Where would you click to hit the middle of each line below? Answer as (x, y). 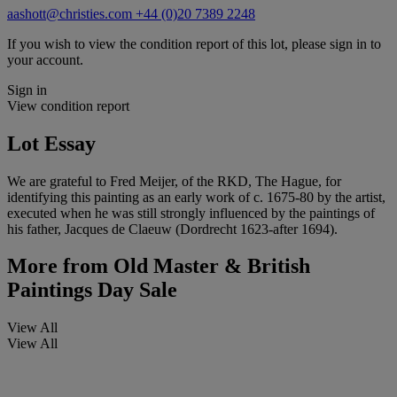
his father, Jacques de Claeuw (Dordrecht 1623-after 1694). (172, 229)
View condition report (68, 105)
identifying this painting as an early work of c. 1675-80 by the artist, (196, 197)
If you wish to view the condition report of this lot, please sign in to (194, 43)
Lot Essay (51, 143)
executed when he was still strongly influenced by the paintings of (191, 213)
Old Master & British (209, 266)
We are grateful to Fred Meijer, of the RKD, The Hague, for (174, 181)
